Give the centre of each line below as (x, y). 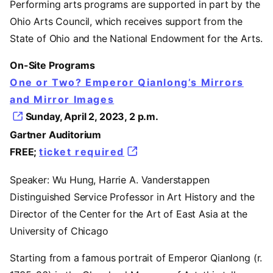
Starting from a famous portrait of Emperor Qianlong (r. (136, 257)
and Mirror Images (62, 100)
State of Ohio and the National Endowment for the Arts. (136, 39)
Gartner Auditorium (56, 135)
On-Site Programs (54, 66)
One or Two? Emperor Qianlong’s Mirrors (127, 83)
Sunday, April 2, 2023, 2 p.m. (92, 117)
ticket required (82, 152)
